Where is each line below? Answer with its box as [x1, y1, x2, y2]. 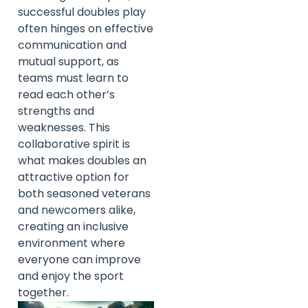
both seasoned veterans [18, 185, 151, 201]
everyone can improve [18, 251, 141, 267]
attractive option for [18, 168, 129, 185]
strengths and [18, 102, 94, 119]
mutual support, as [18, 53, 119, 69]
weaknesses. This [18, 119, 110, 135]
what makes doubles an [18, 152, 146, 168]
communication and [18, 36, 126, 53]
